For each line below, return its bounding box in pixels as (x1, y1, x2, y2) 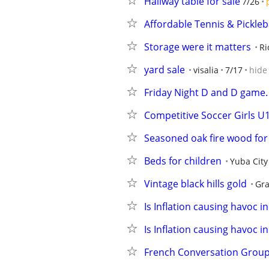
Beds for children (144, 154, 222, 168)
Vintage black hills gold (144, 177, 247, 190)
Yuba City (230, 156, 268, 167)
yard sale (144, 63, 185, 76)
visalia (193, 64, 219, 76)
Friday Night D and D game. (144, 86, 268, 99)
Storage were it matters (144, 40, 251, 53)
